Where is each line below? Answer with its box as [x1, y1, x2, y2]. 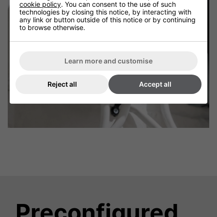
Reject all [47, 80, 77, 88]
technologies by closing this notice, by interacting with [19, 8, 191, 16]
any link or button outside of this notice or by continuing [19, 15, 196, 24]
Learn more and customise [64, 57, 153, 65]
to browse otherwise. [19, 23, 85, 31]
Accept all [139, 80, 171, 88]
